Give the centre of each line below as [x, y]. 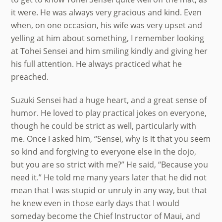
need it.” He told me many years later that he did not [109, 177]
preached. [30, 77]
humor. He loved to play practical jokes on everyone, [109, 113]
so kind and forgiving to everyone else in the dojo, [104, 151]
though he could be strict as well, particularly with [104, 126]
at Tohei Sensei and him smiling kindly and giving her [110, 51]
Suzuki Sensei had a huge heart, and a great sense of [109, 100]
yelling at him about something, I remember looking [108, 38]
